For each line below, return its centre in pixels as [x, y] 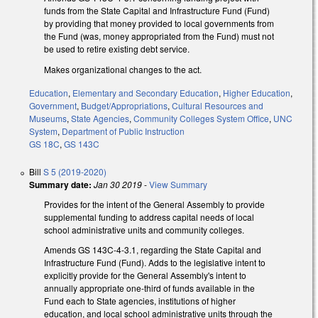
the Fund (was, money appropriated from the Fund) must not [159, 35]
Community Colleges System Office [201, 118]
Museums [48, 118]
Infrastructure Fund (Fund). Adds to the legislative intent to [155, 263]
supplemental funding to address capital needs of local [149, 216]
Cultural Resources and [218, 105]
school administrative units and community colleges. [144, 229]
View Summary [178, 184]
